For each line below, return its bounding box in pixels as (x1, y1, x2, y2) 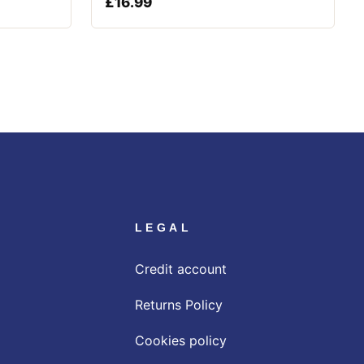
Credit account (134, 261, 227, 278)
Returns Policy (134, 297, 223, 314)
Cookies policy (134, 332, 227, 349)
